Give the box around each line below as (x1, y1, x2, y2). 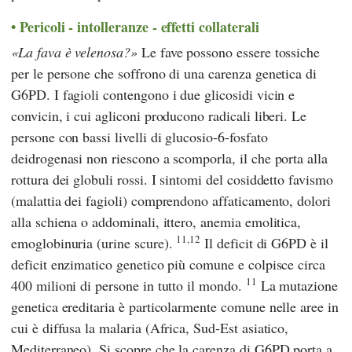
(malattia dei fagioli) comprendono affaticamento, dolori (11, 191, 331, 211)
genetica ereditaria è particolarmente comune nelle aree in (11, 297, 339, 317)
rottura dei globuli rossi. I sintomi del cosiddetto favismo (11, 170, 333, 189)
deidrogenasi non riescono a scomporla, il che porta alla (11, 148, 328, 168)
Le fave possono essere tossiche (137, 42, 321, 62)
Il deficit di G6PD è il (200, 233, 328, 253)
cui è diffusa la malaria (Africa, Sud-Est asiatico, (11, 318, 289, 338)
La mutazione (256, 276, 338, 295)
